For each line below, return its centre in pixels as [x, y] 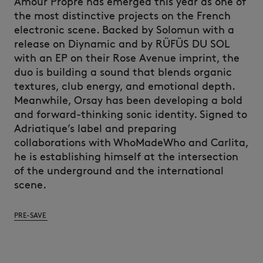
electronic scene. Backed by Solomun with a [124, 30]
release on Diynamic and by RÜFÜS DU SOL [122, 44]
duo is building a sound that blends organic [123, 72]
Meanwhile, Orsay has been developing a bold [128, 100]
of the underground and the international [119, 171]
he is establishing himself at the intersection [126, 157]
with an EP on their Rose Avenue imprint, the [127, 58]
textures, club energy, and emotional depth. [125, 86]
